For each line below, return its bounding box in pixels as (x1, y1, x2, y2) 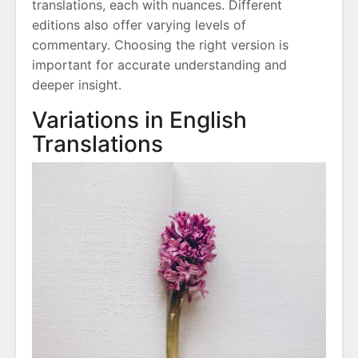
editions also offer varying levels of (32, 17, 246, 33)
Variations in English (32, 106, 247, 133)
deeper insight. (32, 77, 121, 93)
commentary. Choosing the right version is (32, 37, 288, 53)
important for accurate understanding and (32, 57, 287, 73)
